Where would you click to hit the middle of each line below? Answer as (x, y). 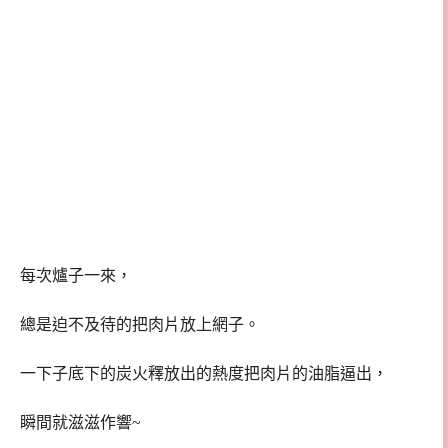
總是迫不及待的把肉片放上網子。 (140, 325)
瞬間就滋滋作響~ (80, 422)
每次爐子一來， (76, 276)
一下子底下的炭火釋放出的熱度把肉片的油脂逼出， (204, 373)
